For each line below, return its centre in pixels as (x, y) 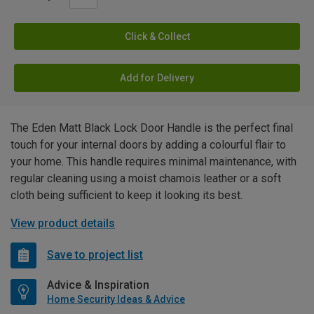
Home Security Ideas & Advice (116, 299)
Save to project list (95, 255)
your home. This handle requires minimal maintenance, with (153, 161)
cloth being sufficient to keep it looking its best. (127, 195)
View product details (63, 223)
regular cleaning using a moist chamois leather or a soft (146, 178)
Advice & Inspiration (98, 285)
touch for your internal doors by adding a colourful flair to (148, 144)
